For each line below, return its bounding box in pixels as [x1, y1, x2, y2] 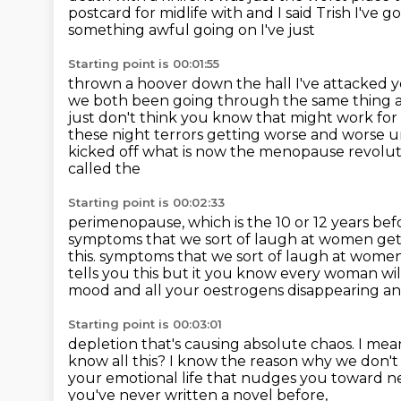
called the [68, 160, 141, 177]
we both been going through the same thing [68, 92, 395, 109]
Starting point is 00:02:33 [68, 195, 225, 209]
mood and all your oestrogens [68, 282, 287, 299]
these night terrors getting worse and [68, 126, 342, 143]
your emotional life [68, 370, 207, 387]
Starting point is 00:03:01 [68, 317, 222, 331]
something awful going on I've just [68, 21, 315, 38]
